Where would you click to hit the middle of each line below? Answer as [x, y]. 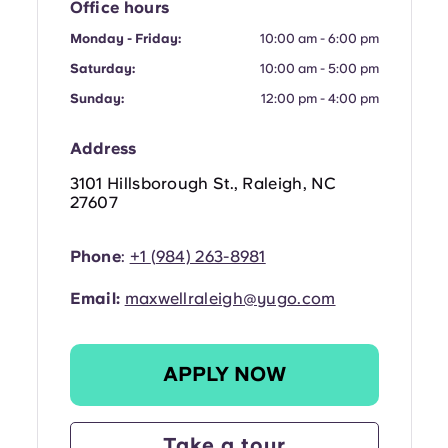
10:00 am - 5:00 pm [319, 68]
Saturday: [102, 68]
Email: [95, 298]
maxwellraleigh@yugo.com [230, 298]
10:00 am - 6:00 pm [319, 38]
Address [103, 148]
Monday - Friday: [125, 38]
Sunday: [96, 98]
